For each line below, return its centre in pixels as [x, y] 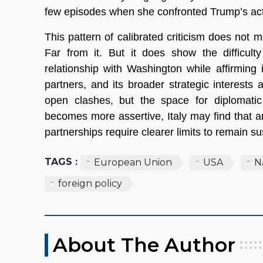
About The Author [144, 245]
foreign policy [90, 183]
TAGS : [61, 161]
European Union [133, 162]
